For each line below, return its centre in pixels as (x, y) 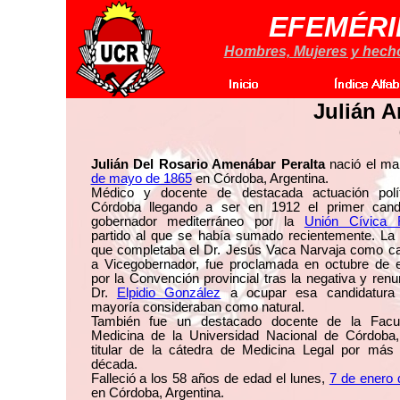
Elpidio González (169, 293)
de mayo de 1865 (141, 179)
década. (114, 364)
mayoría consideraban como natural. (197, 307)
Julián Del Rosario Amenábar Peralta (208, 164)
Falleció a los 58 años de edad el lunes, (210, 379)
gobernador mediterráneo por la (197, 221)
